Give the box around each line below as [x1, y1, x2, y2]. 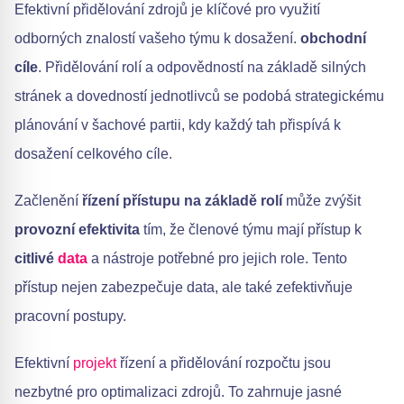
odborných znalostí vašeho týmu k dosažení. [14, 31, 300, 46]
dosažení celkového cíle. [14, 146, 172, 161]
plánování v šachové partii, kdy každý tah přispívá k [14, 117, 341, 133]
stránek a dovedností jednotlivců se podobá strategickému [14, 88, 384, 104]
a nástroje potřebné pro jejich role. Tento [87, 251, 347, 266]
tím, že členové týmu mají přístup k [140, 222, 362, 237]
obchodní [300, 31, 366, 46]
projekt [73, 355, 116, 371]
